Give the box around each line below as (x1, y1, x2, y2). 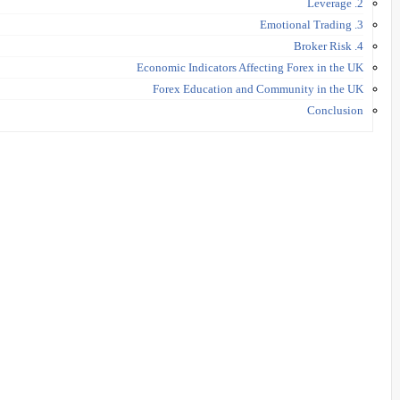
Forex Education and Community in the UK (153, 81, 363, 96)
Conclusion (307, 103, 363, 117)
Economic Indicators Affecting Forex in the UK (137, 60, 363, 74)
